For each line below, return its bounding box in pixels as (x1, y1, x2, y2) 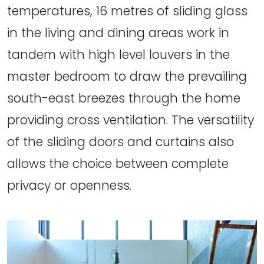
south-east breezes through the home (7, 89, 240, 107)
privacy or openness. (7, 176, 131, 194)
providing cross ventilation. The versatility (7, 111, 254, 128)
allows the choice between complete (7, 154, 229, 172)
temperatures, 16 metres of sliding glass (7, 2, 247, 19)
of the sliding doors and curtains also (7, 133, 234, 150)
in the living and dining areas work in (7, 24, 229, 41)
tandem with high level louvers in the (7, 45, 230, 63)
